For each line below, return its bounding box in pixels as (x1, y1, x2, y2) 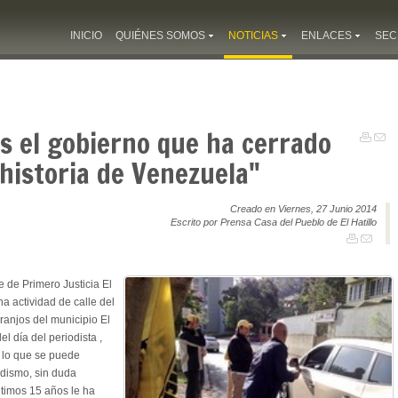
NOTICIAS (228, 29, 278, 42)
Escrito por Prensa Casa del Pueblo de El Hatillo (171, 216, 377, 227)
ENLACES (301, 29, 352, 42)
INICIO (70, 29, 102, 42)
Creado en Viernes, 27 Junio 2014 (230, 203, 377, 214)
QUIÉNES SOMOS (115, 29, 205, 42)
